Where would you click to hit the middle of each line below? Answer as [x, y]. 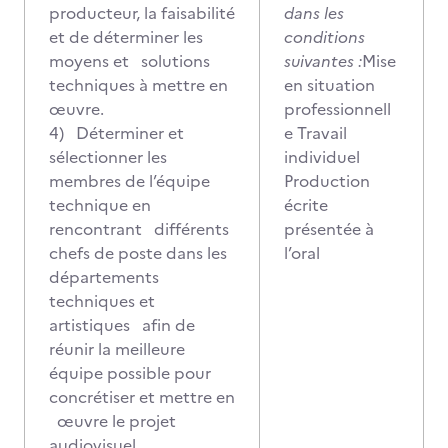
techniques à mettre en [138, 85]
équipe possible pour [130, 373]
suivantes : [323, 61]
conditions [324, 37]
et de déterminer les [126, 37]
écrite [306, 205]
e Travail [315, 133]
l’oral [304, 253]
